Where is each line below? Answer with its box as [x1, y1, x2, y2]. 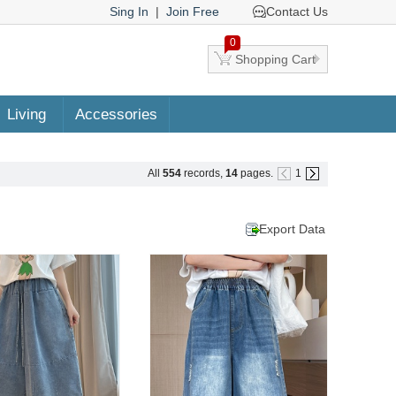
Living [7, 106, 46, 123]
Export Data [259, 222, 325, 236]
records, [181, 167, 225, 179]
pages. [238, 167, 276, 179]
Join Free [166, 4, 219, 19]
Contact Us [266, 4, 328, 19]
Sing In [110, 4, 148, 19]
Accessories [74, 106, 157, 123]
